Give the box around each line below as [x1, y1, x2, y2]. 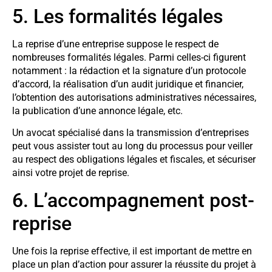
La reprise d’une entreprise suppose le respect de [12, 38, 219, 50]
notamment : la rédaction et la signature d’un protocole [12, 64, 246, 76]
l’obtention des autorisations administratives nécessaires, [12, 91, 256, 103]
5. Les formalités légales [12, 4, 223, 28]
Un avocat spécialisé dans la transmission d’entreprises [12, 127, 249, 139]
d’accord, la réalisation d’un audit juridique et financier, [12, 78, 243, 90]
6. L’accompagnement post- [12, 188, 254, 212]
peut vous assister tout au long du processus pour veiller [12, 140, 253, 152]
